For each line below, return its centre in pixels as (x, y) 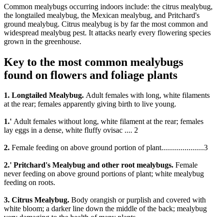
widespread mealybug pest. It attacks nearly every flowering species (107, 32)
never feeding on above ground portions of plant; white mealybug (104, 174)
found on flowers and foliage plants (91, 75)
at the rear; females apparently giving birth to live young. (90, 104)
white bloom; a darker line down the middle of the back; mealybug (105, 209)
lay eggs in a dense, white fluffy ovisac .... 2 (71, 130)
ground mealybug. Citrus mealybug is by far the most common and (106, 24)
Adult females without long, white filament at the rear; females (108, 122)
